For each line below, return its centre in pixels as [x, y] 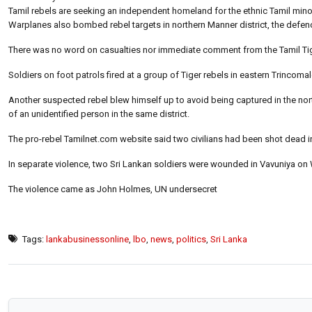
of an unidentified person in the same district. [99, 114]
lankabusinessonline [87, 239]
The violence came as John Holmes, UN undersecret [113, 189]
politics [191, 239]
